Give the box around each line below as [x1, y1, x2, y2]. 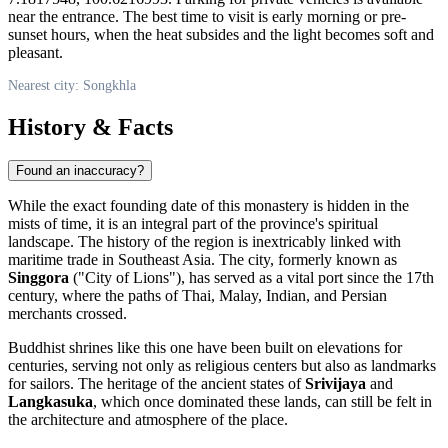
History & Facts [8, 113, 173, 140]
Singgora [8, 269, 69, 287]
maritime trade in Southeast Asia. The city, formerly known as [8, 251, 397, 269]
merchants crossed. [8, 305, 127, 323]
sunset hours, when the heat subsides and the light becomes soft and [8, 25, 434, 43]
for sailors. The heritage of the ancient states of [8, 375, 305, 393]
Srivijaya [305, 375, 366, 393]
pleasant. [8, 43, 63, 61]
